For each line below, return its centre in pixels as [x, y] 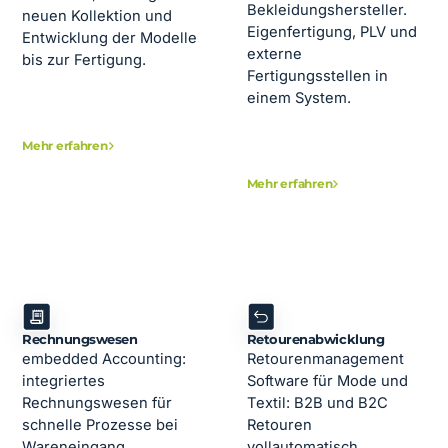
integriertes [64, 380]
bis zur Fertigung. [84, 60]
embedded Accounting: [104, 358]
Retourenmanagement [325, 358]
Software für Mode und [327, 380]
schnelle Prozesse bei [100, 424]
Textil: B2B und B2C [317, 402]
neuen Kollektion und [97, 16]
